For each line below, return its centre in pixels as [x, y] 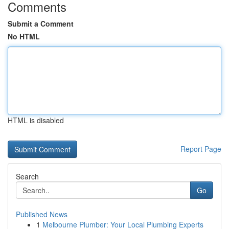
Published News [42, 214]
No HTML [24, 36]
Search [27, 176]
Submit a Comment [41, 24]
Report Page [201, 149]
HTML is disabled [36, 120]
